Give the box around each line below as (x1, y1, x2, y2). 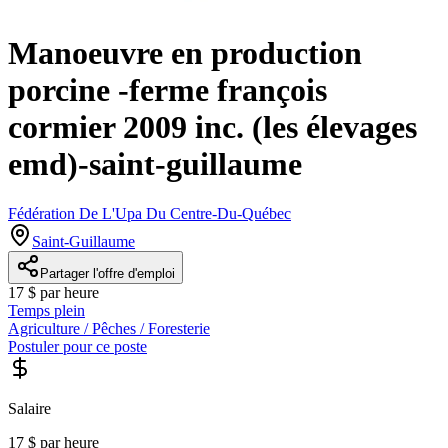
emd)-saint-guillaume (8, 146, 302, 183)
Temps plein (8, 301, 85, 319)
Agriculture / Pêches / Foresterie (8, 319, 210, 337)
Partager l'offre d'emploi (40, 265, 175, 281)
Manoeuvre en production (8, 35, 362, 72)
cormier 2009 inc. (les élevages (8, 109, 417, 146)
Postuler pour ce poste (8, 337, 147, 355)
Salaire (8, 399, 51, 417)
